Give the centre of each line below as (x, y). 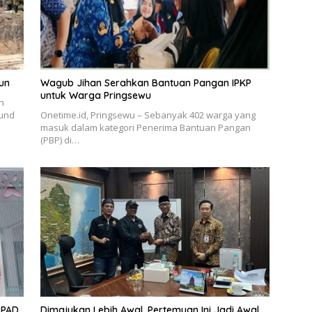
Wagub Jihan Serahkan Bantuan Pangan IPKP (146, 83)
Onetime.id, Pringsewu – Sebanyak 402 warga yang (148, 115)
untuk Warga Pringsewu (95, 96)
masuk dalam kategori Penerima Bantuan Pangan (145, 128)
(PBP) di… (60, 140)
